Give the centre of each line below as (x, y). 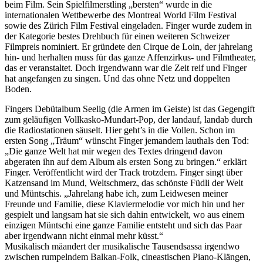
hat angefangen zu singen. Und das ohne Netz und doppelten (117, 79)
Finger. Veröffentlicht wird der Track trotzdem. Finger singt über (124, 173)
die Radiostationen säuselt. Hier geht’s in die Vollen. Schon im (120, 130)
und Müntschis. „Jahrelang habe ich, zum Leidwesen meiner (116, 194)
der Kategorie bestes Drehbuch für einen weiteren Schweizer (117, 36)
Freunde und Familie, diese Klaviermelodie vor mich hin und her (124, 204)
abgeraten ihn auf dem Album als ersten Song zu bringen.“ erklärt (126, 162)
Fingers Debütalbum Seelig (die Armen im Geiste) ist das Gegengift (130, 109)
